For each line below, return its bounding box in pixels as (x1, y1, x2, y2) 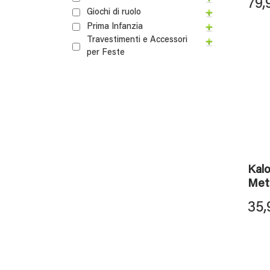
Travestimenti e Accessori (87, 36, 187, 45)
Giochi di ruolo (87, 7, 141, 17)
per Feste (87, 48, 125, 58)
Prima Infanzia (87, 22, 143, 31)
